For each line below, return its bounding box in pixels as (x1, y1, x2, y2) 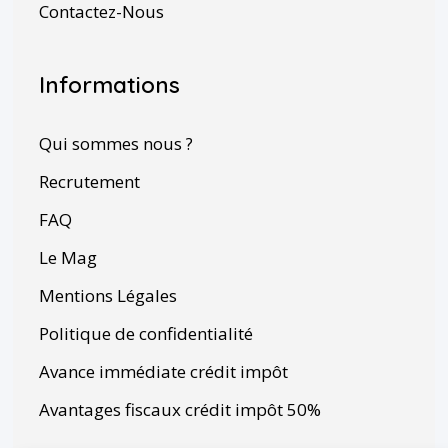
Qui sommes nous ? (38, 132, 193, 156)
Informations (38, 71, 180, 100)
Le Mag (38, 246, 97, 270)
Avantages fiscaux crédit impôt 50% (38, 398, 321, 422)
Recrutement (38, 170, 140, 194)
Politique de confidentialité (38, 322, 253, 346)
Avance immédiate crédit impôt (38, 360, 288, 384)
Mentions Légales (38, 284, 177, 308)
